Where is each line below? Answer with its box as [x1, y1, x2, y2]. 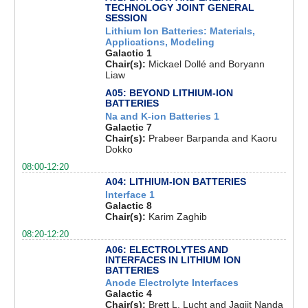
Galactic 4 [104, 288, 152, 300]
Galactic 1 [104, 47, 152, 58]
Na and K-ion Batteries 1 [104, 110, 219, 122]
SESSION [104, 12, 147, 24]
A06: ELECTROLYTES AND [104, 243, 228, 255]
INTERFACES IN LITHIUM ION [104, 254, 241, 265]
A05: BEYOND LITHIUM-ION [104, 87, 233, 98]
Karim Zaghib [148, 211, 207, 223]
